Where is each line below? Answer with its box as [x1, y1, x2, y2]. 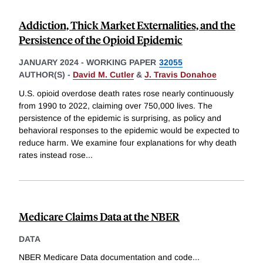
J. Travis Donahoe [144, 70, 217, 80]
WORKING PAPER [86, 58, 156, 68]
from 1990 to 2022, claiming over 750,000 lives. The [19, 100, 213, 110]
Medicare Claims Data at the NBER [19, 208, 180, 224]
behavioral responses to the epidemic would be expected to [19, 125, 240, 135]
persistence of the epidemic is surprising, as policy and [19, 113, 221, 123]
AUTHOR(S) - [19, 70, 73, 80]
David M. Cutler [73, 70, 134, 80]
